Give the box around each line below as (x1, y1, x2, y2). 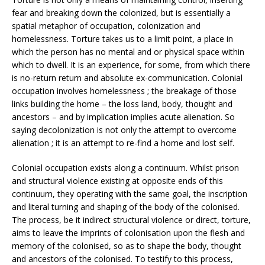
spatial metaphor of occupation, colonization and (12, 20, 201, 31)
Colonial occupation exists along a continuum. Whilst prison (12, 161, 239, 173)
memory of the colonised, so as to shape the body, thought (12, 240, 241, 251)
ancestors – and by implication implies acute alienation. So (12, 111, 235, 122)
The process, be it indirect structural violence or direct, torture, (12, 214, 251, 225)
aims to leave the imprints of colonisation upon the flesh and (12, 227, 245, 238)
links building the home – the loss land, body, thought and (12, 98, 232, 109)
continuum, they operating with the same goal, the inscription (12, 188, 247, 199)
